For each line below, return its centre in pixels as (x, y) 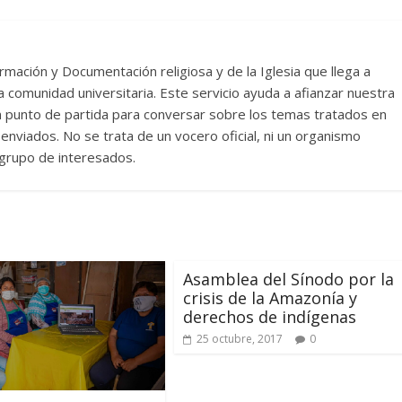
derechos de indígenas (270, 316)
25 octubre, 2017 (240, 338)
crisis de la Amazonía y (270, 297)
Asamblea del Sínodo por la (288, 279)
